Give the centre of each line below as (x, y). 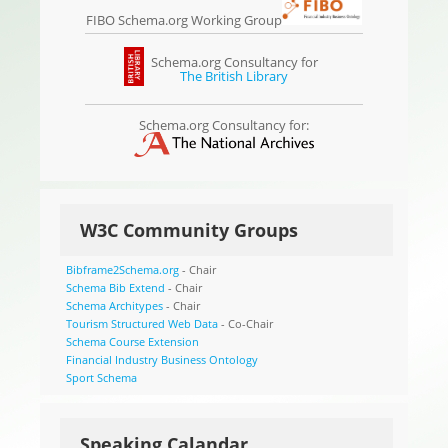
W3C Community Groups (189, 229)
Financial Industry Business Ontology (161, 359)
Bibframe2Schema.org (122, 269)
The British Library (234, 76)
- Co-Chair (245, 323)
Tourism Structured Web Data (141, 323)
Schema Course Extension (132, 341)
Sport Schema (101, 377)
